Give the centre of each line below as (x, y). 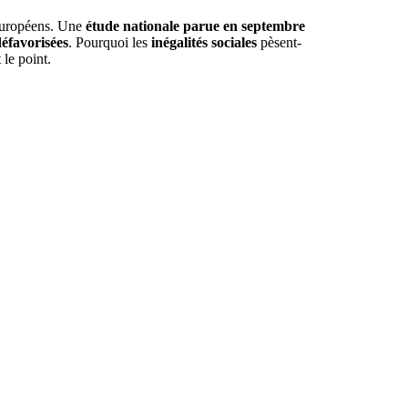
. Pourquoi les (109, 42)
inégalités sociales (204, 42)
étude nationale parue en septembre (193, 26)
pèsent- (279, 42)
